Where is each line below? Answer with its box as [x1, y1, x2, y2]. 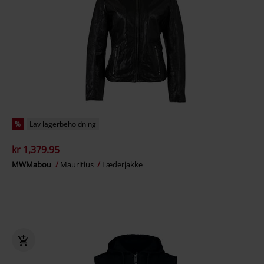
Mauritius [60, 159, 95, 170]
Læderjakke [102, 159, 143, 170]
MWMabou [12, 159, 53, 170]
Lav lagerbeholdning [29, 119, 96, 129]
